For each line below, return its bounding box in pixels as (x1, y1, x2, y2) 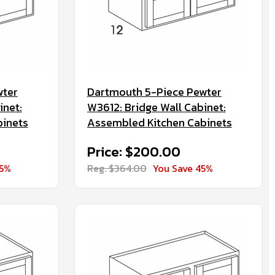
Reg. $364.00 (87, 161, 147, 176)
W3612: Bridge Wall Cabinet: (87, 99, 226, 115)
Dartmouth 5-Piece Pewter (87, 83, 222, 100)
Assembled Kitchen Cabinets (87, 114, 232, 131)
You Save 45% (152, 161, 213, 176)
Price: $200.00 (87, 142, 180, 162)
